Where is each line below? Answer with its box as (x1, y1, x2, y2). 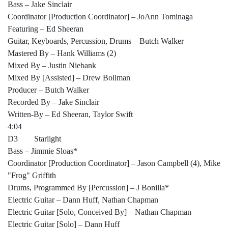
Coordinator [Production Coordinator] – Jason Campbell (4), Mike (8, 159, 220, 168)
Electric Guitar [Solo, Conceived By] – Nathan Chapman (8, 208, 191, 217)
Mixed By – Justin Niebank (8, 61, 96, 70)
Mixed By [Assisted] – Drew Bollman (8, 73, 130, 82)
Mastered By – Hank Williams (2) (8, 49, 116, 58)
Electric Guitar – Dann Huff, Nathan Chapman (8, 195, 158, 205)
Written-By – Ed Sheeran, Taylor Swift (8, 110, 133, 119)
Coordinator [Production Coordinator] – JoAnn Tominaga (8, 12, 193, 21)
